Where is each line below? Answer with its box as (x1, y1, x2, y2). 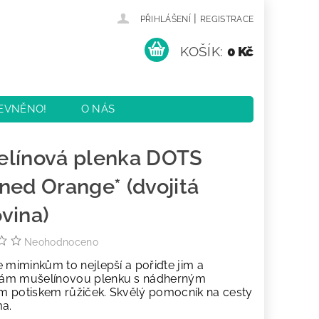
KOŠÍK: (180, 43, 224, 59)
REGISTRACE (199, 14, 254, 24)
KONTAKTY (48, 128, 107, 141)
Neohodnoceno (24, 236, 98, 248)
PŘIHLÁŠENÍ (140, 14, 191, 24)
